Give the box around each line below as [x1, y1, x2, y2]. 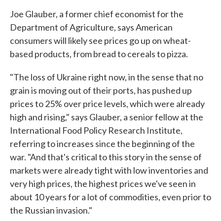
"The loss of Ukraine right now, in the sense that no [10, 72, 203, 82]
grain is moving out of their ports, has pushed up [10, 85, 192, 96]
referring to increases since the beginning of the [10, 138, 195, 149]
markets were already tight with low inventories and [10, 165, 208, 176]
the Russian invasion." [10, 205, 92, 216]
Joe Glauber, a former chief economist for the [10, 8, 184, 19]
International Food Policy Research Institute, [10, 125, 183, 136]
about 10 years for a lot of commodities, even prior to [10, 191, 211, 202]
